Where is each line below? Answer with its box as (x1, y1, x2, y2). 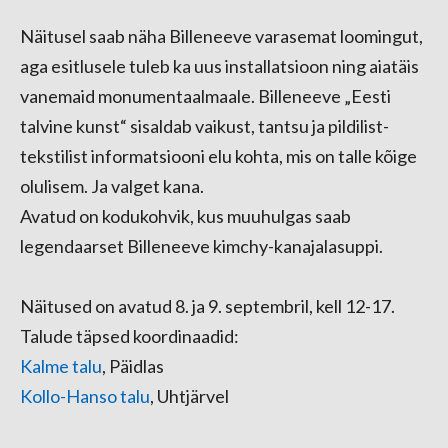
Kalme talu (20, 355, 102, 377)
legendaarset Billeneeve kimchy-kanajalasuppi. (20, 235, 383, 257)
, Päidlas (102, 355, 167, 377)
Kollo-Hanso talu (20, 385, 150, 407)
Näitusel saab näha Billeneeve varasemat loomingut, (20, 25, 423, 47)
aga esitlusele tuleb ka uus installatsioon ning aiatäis (20, 55, 419, 77)
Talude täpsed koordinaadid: (20, 325, 239, 347)
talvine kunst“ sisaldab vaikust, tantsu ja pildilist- (20, 115, 389, 137)
